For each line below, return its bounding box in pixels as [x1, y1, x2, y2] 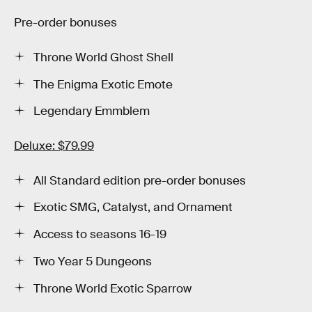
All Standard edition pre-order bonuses [33, 173, 246, 188]
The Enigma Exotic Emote [33, 77, 173, 92]
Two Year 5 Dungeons [33, 253, 152, 269]
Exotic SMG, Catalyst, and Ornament [33, 200, 233, 215]
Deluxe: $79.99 [14, 138, 94, 153]
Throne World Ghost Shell [33, 49, 173, 65]
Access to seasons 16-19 [33, 227, 166, 242]
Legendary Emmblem [33, 104, 150, 119]
